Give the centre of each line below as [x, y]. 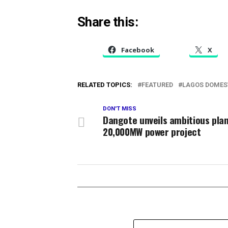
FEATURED [157, 85]
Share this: [108, 22]
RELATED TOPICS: [105, 85]
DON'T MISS [120, 109]
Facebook [138, 50]
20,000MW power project [152, 132]
